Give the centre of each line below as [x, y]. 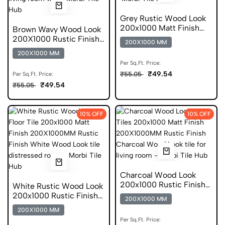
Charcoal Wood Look [158, 175]
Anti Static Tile [39, 48]
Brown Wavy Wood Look [57, 29]
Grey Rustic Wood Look [163, 18]
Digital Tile [140, 194]
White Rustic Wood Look [58, 186]
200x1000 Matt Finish [160, 28]
